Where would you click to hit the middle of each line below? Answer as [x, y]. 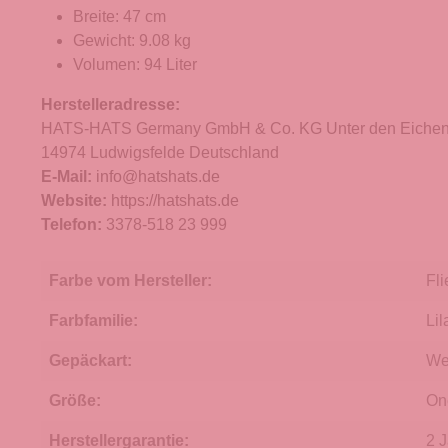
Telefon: [73, 225]
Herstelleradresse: [110, 105]
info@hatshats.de [158, 177]
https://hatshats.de [175, 201]
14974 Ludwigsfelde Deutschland [160, 153]
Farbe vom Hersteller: [130, 281]
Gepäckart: [90, 361]
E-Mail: [66, 177]
